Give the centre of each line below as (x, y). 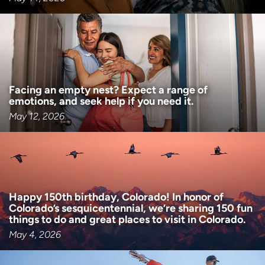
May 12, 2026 (37, 116)
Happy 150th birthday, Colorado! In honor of (116, 197)
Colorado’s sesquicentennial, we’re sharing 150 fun (131, 208)
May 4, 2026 (35, 235)
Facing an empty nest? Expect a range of (108, 90)
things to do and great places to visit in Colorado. (127, 219)
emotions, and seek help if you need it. (101, 101)
